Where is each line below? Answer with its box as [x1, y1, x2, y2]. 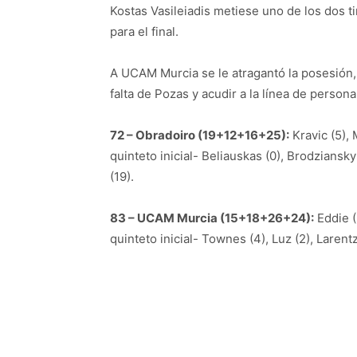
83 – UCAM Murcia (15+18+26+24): [110, 210, 314, 226]
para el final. [110, 23, 178, 39]
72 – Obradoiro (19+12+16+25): [110, 127, 289, 143]
